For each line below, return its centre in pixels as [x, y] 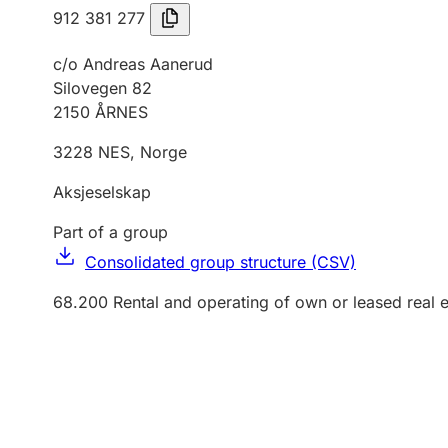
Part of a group [110, 232]
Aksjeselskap [102, 192]
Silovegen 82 [102, 88]
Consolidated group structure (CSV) [220, 262]
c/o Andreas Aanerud [133, 64]
